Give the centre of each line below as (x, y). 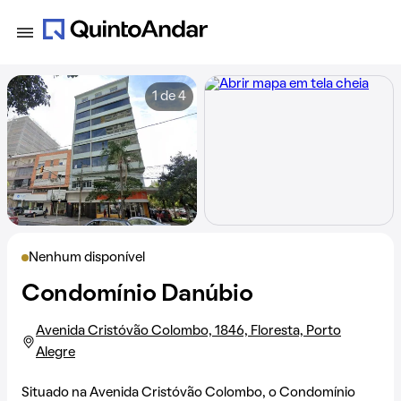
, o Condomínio (309, 393)
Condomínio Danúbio (137, 294)
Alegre (55, 353)
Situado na (55, 393)
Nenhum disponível (87, 258)
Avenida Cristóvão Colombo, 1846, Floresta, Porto (188, 331)
